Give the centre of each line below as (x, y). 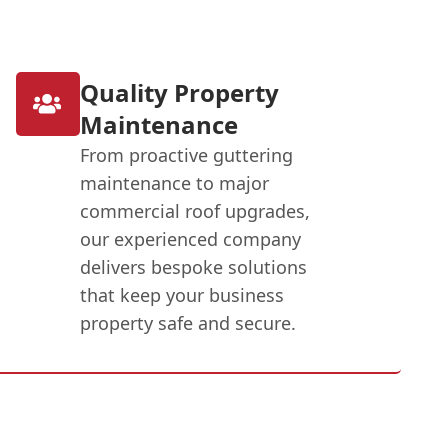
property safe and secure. (187, 322)
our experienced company (190, 238)
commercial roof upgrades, (194, 210)
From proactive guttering (186, 154)
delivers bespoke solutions (193, 266)
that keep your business (181, 294)
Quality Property (179, 92)
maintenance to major (174, 182)
